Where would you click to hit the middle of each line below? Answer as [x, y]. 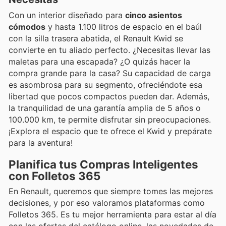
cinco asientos [154, 15]
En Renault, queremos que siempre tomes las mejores [111, 191]
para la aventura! [41, 143]
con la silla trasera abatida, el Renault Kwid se [96, 39]
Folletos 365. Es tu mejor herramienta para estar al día [112, 215]
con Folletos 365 [54, 176]
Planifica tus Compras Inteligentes [103, 164]
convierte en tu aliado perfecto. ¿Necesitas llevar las [109, 50]
